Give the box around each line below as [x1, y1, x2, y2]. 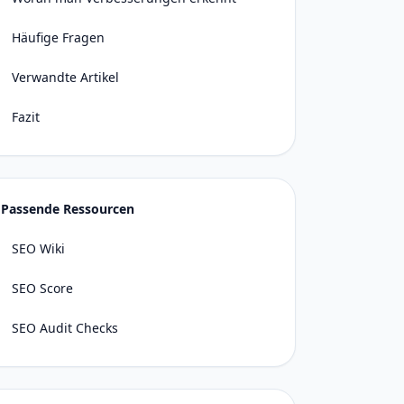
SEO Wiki [12, 240, 65, 257]
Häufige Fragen [12, 29, 105, 46]
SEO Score [12, 280, 73, 297]
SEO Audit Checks [12, 319, 118, 336]
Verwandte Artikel [12, 69, 119, 86]
